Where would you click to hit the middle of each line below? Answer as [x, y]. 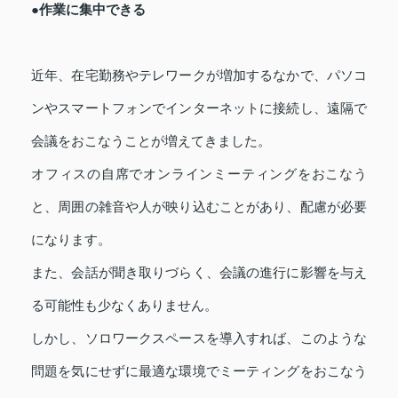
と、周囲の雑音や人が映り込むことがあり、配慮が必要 [199, 207]
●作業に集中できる [88, 10]
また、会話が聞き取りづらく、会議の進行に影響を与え [199, 273]
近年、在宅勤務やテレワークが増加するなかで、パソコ [199, 76]
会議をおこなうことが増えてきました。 [151, 141]
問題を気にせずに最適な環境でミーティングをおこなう [199, 371]
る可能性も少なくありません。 [124, 306]
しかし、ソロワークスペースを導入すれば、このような [199, 338]
